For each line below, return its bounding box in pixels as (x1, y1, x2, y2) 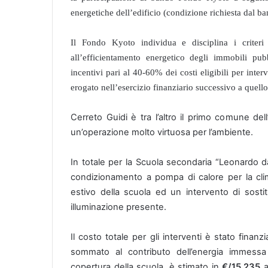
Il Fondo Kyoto (71, 37, 135, 47)
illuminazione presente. (71, 201, 166, 212)
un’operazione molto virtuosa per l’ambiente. (71, 126, 253, 138)
